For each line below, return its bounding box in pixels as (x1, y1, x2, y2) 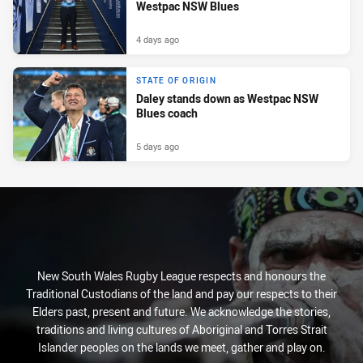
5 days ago (136, 139, 179, 152)
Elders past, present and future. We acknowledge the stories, (32, 304, 331, 319)
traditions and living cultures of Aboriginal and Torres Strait (36, 322, 327, 337)
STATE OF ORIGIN (136, 75, 216, 87)
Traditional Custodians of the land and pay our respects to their (26, 286, 337, 301)
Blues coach (136, 105, 198, 122)
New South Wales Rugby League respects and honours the (37, 268, 326, 284)
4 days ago (136, 32, 179, 45)
